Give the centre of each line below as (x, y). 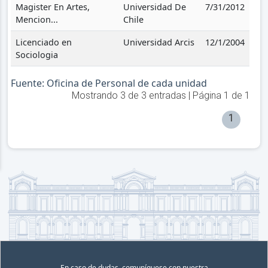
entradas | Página (185, 96)
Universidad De (154, 7)
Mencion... (36, 20)
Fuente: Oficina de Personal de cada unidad (109, 83)
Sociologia (36, 55)
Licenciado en (43, 42)
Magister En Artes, (52, 7)
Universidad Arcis (159, 42)
